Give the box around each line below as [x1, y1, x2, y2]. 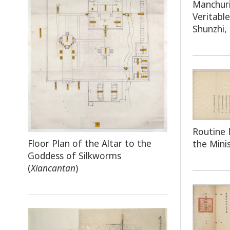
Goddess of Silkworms [27, 149, 121, 162]
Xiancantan [30, 161, 75, 174]
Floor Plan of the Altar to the [27, 137, 151, 149]
